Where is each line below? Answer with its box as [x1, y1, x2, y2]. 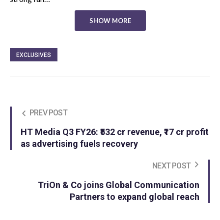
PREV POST [29, 108, 67, 117]
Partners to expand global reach [70, 192, 199, 202]
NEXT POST [152, 161, 191, 170]
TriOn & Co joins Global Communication [38, 180, 199, 190]
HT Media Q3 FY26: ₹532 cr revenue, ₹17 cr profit [21, 127, 209, 137]
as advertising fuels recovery [21, 138, 138, 149]
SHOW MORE [89, 17, 131, 25]
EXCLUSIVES [16, 52, 51, 58]
